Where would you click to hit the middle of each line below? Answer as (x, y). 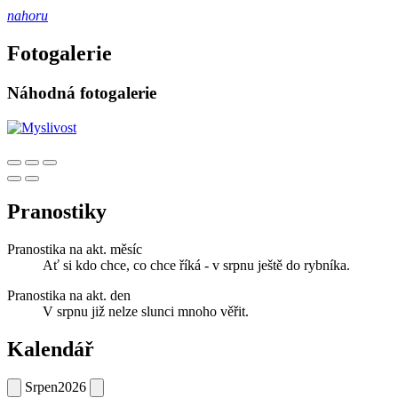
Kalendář (51, 349)
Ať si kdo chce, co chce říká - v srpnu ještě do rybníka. (196, 265)
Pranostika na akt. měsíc (75, 249)
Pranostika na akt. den (69, 295)
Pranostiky (57, 211)
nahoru (28, 16)
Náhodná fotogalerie (82, 93)
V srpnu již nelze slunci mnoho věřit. (146, 311)
